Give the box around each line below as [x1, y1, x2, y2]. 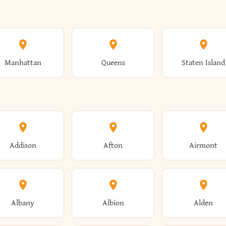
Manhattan [4, 58, 41, 68]
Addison [9, 141, 36, 150]
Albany [11, 198, 34, 208]
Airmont [189, 141, 217, 150]
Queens [101, 58, 125, 68]
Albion [102, 198, 124, 208]
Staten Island [182, 58, 225, 68]
